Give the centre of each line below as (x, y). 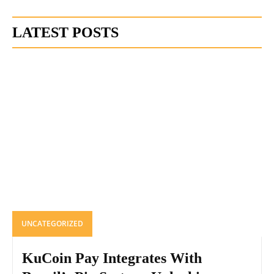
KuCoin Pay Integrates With (112, 258)
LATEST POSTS (65, 33)
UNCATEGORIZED (52, 223)
